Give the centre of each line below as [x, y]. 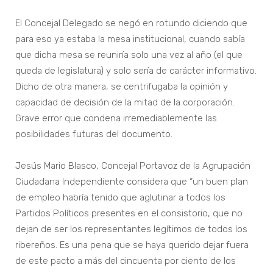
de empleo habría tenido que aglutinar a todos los [120, 198]
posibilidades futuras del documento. [94, 134]
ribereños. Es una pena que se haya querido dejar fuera [132, 245]
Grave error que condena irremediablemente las [116, 119]
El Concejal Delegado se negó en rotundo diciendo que [131, 23]
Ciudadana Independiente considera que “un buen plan [132, 182]
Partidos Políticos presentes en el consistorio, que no [129, 214]
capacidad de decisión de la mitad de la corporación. [125, 103]
